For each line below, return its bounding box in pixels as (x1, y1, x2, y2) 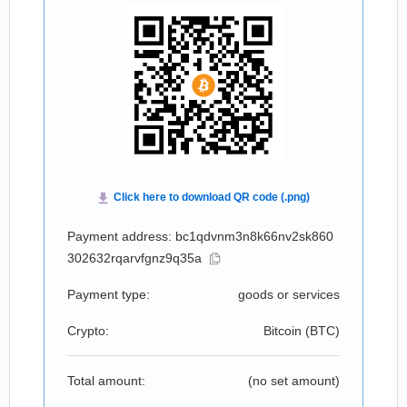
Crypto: (67, 323, 109, 338)
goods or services (238, 287, 340, 302)
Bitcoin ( (263, 323, 310, 338)
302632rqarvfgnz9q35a (67, 251, 202, 265)
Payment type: (67, 287, 150, 302)
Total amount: (67, 373, 145, 388)
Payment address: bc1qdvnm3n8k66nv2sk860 (67, 229, 333, 243)
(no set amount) (248, 373, 340, 388)
